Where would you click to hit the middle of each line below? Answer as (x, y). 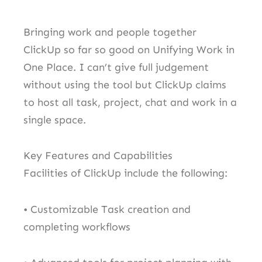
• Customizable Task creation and (107, 209)
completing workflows (77, 227)
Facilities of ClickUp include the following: (125, 173)
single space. (55, 120)
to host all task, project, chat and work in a (130, 102)
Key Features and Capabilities (98, 156)
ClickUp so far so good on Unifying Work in (129, 49)
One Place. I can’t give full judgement (116, 67)
